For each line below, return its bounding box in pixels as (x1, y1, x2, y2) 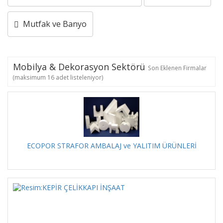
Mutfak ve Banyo (19, 18, 87, 29)
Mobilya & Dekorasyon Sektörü (13, 61, 148, 73)
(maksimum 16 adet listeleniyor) (13, 73, 104, 81)
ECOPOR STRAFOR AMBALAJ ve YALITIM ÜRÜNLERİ (26, 141, 197, 150)
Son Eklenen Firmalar (148, 64, 207, 72)
